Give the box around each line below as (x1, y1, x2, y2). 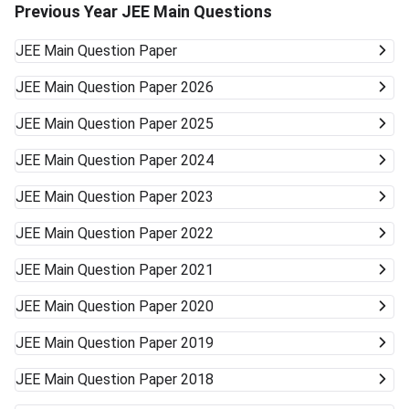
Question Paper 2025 (78, 115, 214, 133)
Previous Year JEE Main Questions (15, 2, 272, 22)
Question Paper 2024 (78, 152, 214, 170)
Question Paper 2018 (78, 371, 214, 389)
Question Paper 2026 (78, 79, 214, 97)
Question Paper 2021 (78, 261, 214, 279)
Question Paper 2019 (78, 334, 214, 352)
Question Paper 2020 (78, 298, 214, 316)
